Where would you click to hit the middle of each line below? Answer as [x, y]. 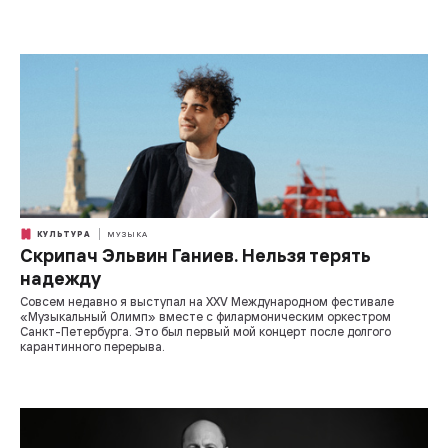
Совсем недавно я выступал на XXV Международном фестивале [207, 302]
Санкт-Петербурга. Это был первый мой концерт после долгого [205, 332]
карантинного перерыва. [92, 347]
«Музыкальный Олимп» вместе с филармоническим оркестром [205, 317]
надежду [60, 279]
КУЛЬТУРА [62, 233]
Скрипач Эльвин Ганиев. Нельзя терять [195, 256]
